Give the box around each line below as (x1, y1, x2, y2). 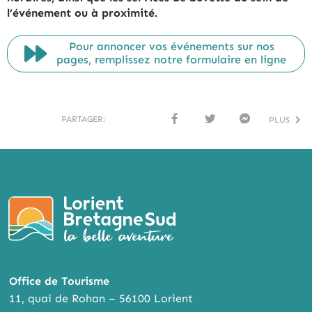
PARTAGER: (61, 114, 106, 125)
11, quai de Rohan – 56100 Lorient (9, 292, 194, 306)
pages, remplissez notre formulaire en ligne (56, 53, 287, 66)
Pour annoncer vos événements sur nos (68, 40, 274, 53)
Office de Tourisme (9, 274, 110, 288)
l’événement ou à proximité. (7, 6, 157, 19)
